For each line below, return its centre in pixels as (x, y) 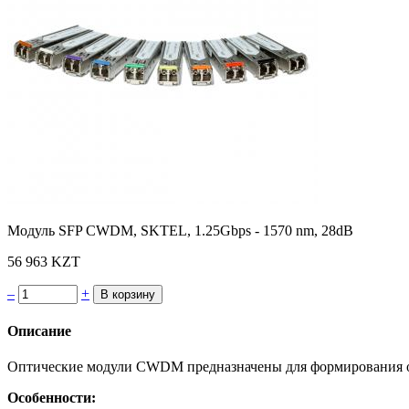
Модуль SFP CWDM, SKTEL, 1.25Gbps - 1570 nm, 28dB (180, 230)
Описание (39, 331)
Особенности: (52, 398)
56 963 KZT (44, 261)
